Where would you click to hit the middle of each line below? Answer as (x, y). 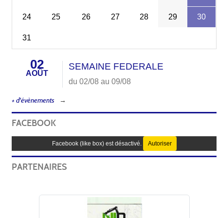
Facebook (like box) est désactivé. (97, 143)
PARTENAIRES (39, 167)
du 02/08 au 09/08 (100, 81)
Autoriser (160, 143)
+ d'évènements (33, 100)
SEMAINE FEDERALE (116, 66)
